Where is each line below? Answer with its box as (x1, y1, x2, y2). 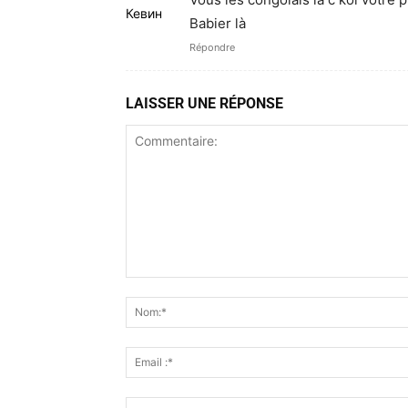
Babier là (189, 14, 246, 32)
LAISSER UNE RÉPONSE (126, 94, 283, 112)
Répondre (189, 40, 235, 54)
